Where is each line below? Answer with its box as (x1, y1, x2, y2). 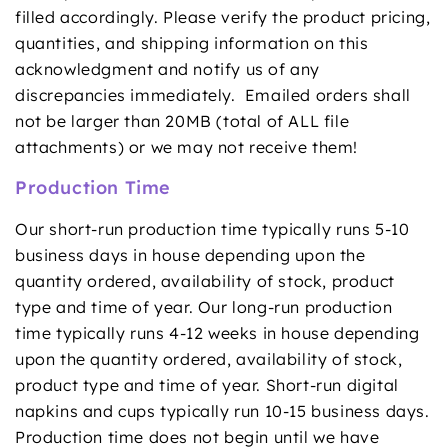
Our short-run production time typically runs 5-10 (15, 218, 410, 239)
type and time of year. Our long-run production (15, 296, 393, 317)
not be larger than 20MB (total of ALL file (15, 110, 350, 131)
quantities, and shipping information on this (15, 32, 369, 53)
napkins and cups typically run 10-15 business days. (15, 400, 430, 421)
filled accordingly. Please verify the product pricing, (15, 6, 431, 27)
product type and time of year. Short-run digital (15, 374, 399, 395)
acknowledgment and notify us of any (15, 58, 321, 79)
